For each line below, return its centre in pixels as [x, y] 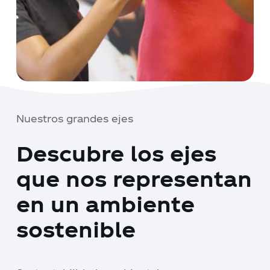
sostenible [76, 228]
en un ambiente [106, 203]
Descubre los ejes [117, 152]
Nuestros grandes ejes [75, 118]
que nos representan [134, 178]
